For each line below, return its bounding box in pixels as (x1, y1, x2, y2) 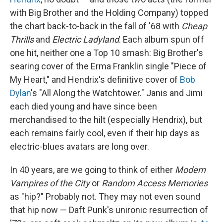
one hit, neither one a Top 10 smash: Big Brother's (10, 48, 203, 58)
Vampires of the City (10, 178, 90, 189)
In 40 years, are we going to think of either (10, 165, 175, 175)
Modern (175, 165, 206, 175)
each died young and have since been (10, 101, 157, 112)
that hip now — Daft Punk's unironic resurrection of (10, 205, 208, 216)
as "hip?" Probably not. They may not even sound (10, 191, 200, 202)
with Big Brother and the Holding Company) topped (10, 7, 208, 18)
